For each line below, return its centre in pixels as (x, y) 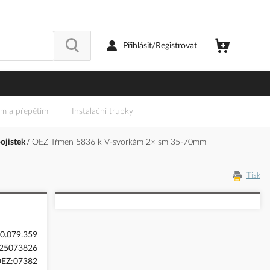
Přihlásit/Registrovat (160, 46)
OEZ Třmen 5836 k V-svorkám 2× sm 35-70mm (119, 143)
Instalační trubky (102, 112)
